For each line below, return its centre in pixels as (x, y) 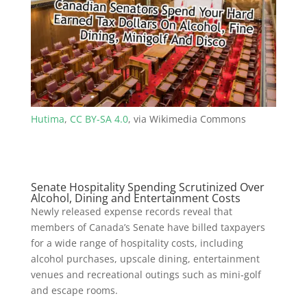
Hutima (47, 119)
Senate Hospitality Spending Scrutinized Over (147, 187)
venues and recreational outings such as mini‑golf (146, 274)
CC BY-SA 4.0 (99, 119)
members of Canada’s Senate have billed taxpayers (148, 227)
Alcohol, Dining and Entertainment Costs (135, 198)
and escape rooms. (74, 290)
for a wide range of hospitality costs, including (137, 243)
